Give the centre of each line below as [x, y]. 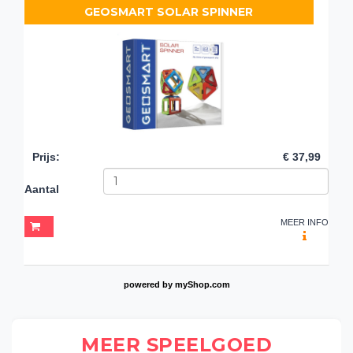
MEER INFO [305, 222]
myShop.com [202, 284]
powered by [149, 284]
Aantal [42, 189]
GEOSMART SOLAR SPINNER [169, 11]
